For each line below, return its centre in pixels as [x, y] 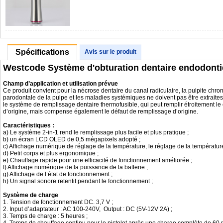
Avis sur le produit [111, 52]
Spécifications [42, 52]
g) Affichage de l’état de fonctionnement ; [58, 174]
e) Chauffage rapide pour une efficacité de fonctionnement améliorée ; [98, 160]
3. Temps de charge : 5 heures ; [45, 216]
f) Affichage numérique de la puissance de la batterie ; [75, 167]
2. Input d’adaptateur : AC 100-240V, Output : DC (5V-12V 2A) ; [88, 209]
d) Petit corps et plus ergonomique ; [51, 153]
